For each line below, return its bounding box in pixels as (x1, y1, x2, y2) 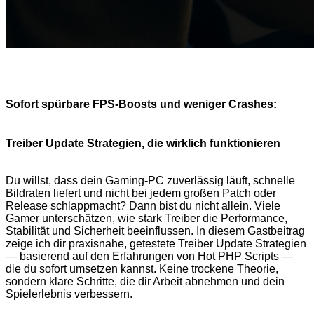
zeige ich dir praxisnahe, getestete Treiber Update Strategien (6, 238, 306, 250)
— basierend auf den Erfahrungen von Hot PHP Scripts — (6, 250, 293, 263)
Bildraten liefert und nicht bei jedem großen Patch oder (6, 187, 276, 200)
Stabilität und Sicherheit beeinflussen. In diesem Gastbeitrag (6, 225, 305, 238)
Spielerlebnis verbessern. (6, 288, 132, 301)
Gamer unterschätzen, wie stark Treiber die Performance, (6, 212, 287, 225)
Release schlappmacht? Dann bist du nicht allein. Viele (6, 200, 280, 212)
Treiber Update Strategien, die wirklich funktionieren (6, 137, 280, 150)
